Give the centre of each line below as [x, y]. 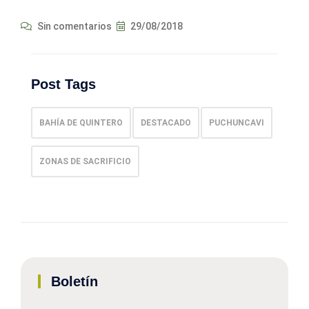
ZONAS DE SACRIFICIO [85, 162]
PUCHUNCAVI [237, 123]
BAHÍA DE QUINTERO [81, 123]
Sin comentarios [73, 27]
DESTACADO [166, 123]
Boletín [74, 282]
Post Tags [63, 84]
